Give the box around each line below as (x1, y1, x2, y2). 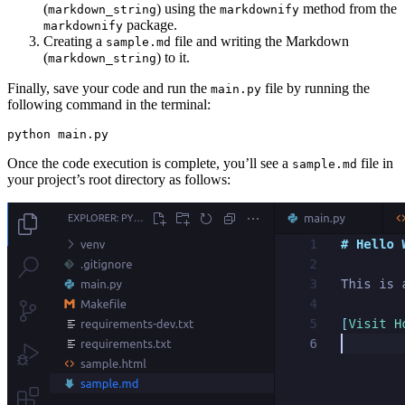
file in (357, 155, 393, 172)
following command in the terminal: (7, 97, 211, 113)
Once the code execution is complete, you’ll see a (7, 155, 292, 172)
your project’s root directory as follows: (7, 172, 231, 188)
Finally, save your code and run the (7, 80, 211, 97)
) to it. (156, 50, 190, 66)
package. (123, 17, 177, 33)
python (7, 127, 51, 142)
